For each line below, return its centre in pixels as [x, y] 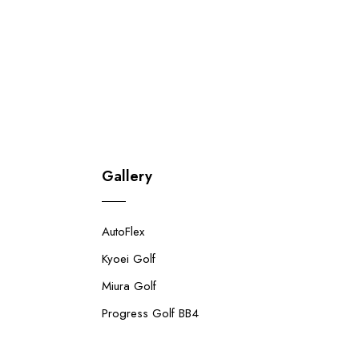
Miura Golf [129, 286]
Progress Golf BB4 [150, 313]
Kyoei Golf [129, 258]
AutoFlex [123, 231]
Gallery [127, 176]
